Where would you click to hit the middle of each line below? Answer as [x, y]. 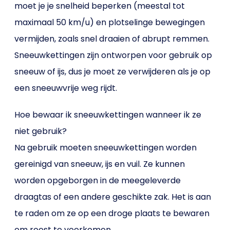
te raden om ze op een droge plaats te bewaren [112, 213]
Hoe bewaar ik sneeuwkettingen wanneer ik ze [108, 115]
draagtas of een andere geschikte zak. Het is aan [113, 197]
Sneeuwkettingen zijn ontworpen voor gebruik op [113, 55]
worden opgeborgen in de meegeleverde [98, 180]
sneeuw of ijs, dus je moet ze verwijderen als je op [113, 72]
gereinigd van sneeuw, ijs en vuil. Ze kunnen [100, 164]
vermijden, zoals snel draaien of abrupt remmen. [112, 39]
